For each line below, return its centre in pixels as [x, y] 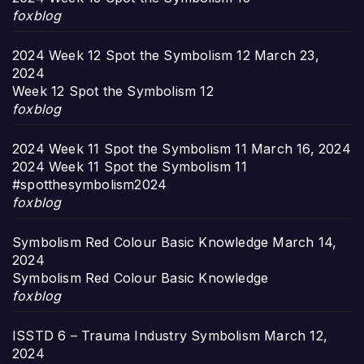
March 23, [287, 55]
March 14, [305, 242]
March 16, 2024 [301, 148]
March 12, [296, 335]
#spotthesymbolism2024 [90, 184]
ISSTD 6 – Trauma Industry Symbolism [136, 335]
